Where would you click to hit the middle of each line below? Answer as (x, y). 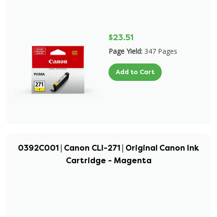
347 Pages (161, 51)
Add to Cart (135, 72)
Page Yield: (125, 51)
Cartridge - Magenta (108, 161)
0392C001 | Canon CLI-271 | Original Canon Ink (108, 148)
